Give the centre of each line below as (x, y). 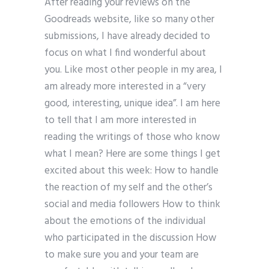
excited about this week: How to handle (131, 171)
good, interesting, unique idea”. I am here (132, 104)
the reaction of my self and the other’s (128, 188)
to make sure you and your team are (122, 255)
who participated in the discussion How (130, 238)
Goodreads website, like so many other (129, 20)
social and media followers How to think (132, 205)
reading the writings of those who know (132, 138)
